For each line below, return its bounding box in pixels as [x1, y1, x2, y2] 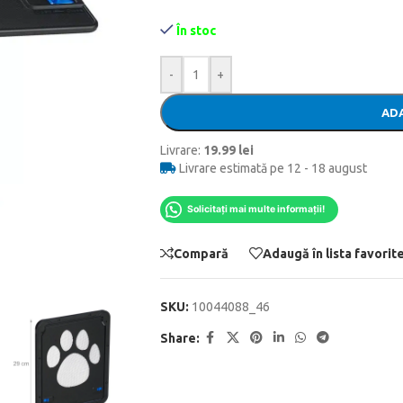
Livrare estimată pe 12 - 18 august [175, 161, 367, 175]
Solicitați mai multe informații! [186, 203, 325, 215]
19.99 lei [202, 143, 254, 157]
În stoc [176, 23, 217, 38]
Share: [159, 330, 200, 345]
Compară [173, 246, 228, 261]
